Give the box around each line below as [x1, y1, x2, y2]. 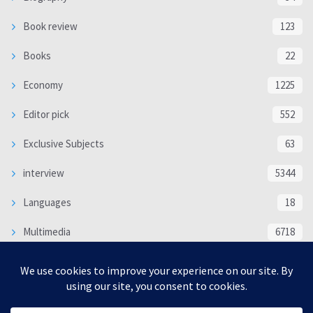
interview [21, 166, 64, 180]
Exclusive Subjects [21, 137, 104, 151]
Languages [21, 196, 71, 210]
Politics [21, 284, 55, 298]
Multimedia [21, 225, 71, 239]
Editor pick [21, 108, 69, 122]
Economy [21, 78, 63, 92]
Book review [21, 20, 78, 34]
